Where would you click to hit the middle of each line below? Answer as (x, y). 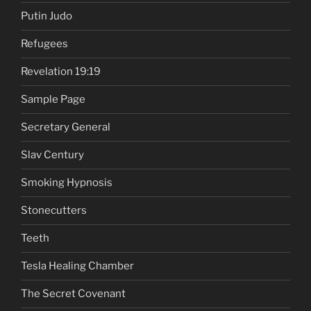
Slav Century (52, 155)
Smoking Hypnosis (67, 183)
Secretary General (66, 127)
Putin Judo (47, 16)
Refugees (44, 44)
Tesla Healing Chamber (77, 266)
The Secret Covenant (73, 294)
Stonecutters (54, 211)
